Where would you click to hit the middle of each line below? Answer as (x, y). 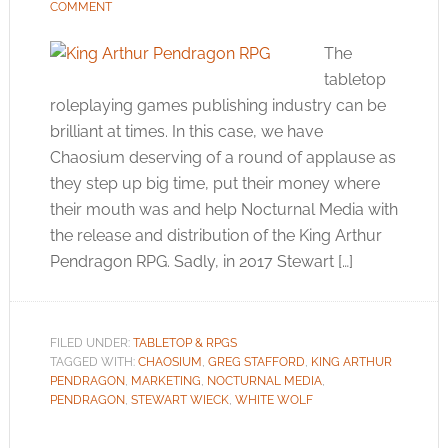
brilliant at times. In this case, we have (186, 131)
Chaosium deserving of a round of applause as (222, 157)
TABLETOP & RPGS (184, 343)
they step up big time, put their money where (214, 183)
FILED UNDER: (91, 343)
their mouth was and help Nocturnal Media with (223, 209)
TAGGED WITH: (93, 362)
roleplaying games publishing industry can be (217, 105)
